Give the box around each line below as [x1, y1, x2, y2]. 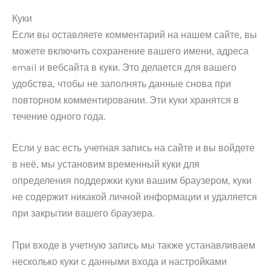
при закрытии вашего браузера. [12, 207, 154, 220]
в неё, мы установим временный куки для [12, 158, 200, 171]
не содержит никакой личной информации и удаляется [12, 191, 257, 203]
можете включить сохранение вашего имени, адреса [12, 45, 249, 57]
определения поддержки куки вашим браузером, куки [12, 175, 252, 187]
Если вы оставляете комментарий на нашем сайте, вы [12, 28, 257, 41]
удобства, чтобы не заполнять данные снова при [12, 77, 231, 90]
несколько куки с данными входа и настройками [12, 255, 227, 267]
